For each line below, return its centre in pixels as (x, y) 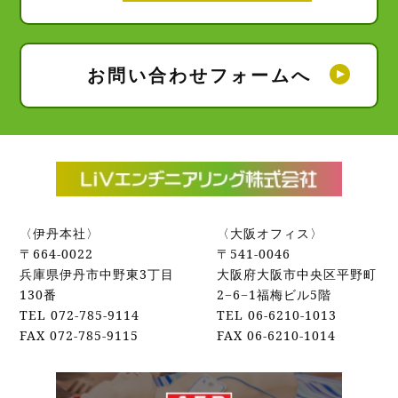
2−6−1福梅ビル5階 (275, 295)
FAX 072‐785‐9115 (80, 336)
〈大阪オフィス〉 (271, 234)
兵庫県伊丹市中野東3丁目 (97, 275)
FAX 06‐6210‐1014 (277, 336)
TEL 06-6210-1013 (277, 315)
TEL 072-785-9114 (80, 315)
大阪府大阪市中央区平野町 (297, 275)
